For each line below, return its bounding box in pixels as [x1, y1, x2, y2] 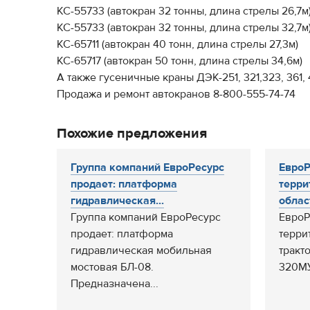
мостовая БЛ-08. [71, 260, 154, 274]
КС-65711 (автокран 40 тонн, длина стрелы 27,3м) [57, 37, 298, 51]
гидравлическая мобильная [71, 244, 212, 257]
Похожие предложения [57, 125, 207, 142]
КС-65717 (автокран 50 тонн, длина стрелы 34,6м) [57, 54, 302, 68]
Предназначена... [71, 277, 158, 291]
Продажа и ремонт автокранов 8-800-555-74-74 [57, 87, 295, 101]
